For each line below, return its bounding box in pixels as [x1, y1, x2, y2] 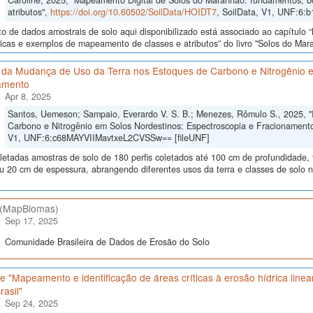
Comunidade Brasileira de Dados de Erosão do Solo [4, 235, 210, 248]
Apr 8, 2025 [4, 90, 51, 103]
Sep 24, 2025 [4, 297, 58, 310]
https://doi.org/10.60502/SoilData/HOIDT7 [50, 6, 217, 19]
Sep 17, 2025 [4, 214, 58, 228]
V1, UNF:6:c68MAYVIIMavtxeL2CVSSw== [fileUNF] [7, 131, 210, 145]
